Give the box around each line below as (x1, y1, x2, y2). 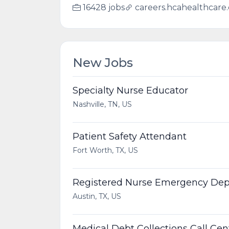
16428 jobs (83, 3, 125, 12)
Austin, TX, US (73, 192, 121, 201)
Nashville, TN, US (73, 100, 132, 109)
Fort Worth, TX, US (73, 146, 138, 155)
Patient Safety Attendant (73, 131, 187, 142)
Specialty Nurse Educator (73, 85, 188, 96)
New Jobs (73, 55, 133, 70)
